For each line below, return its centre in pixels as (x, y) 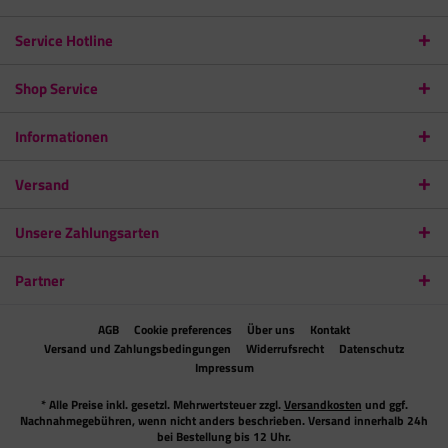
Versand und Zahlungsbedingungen (137, 348)
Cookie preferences (183, 329)
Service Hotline (64, 40)
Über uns (271, 329)
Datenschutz (371, 348)
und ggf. (384, 404)
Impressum (224, 367)
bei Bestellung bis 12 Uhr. (224, 436)
